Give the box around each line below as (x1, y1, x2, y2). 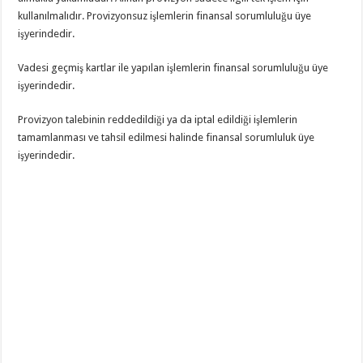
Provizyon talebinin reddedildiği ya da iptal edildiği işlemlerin (18, 113, 298, 126)
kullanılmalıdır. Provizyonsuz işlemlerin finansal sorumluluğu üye (18, 9, 312, 22)
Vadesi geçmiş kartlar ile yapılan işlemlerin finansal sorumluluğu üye (18, 61, 329, 74)
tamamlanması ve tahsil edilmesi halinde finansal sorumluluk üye (18, 130, 315, 143)
